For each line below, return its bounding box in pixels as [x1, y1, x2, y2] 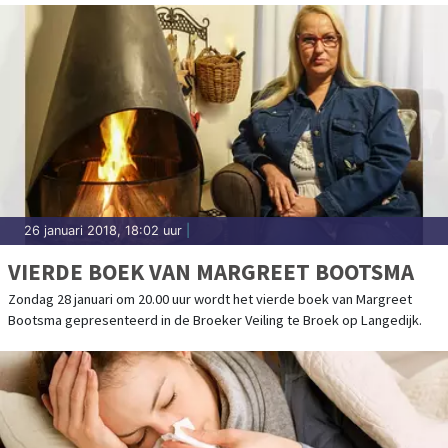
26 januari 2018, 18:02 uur [24, 222, 182, 238]
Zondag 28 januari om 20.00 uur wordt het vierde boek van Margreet [8, 289, 412, 308]
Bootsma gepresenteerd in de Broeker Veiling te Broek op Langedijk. [8, 310, 422, 329]
